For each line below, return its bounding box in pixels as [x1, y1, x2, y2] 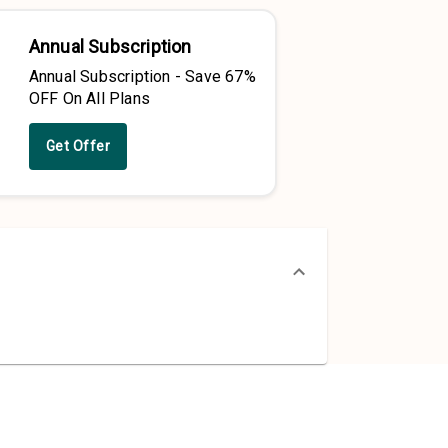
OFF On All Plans [28, 89, 151, 108]
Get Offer [45, 138, 111, 154]
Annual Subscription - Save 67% [28, 67, 256, 86]
